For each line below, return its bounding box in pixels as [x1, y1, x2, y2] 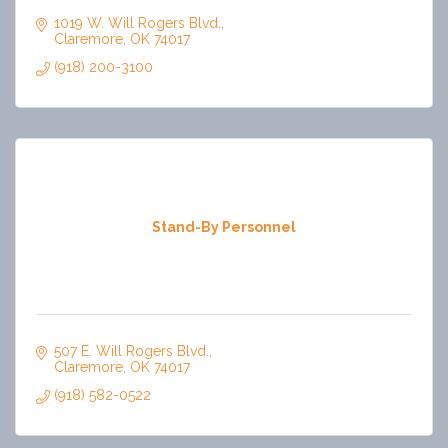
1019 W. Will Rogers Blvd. [53, 15, 221, 32]
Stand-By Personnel [152, 218, 296, 235]
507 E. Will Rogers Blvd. [53, 343, 209, 360]
